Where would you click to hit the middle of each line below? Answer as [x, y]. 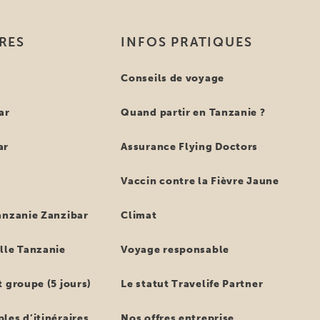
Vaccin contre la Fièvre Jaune [200, 181]
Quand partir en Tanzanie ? [193, 112]
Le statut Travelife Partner [192, 284]
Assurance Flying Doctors [190, 147]
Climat [139, 215]
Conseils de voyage [172, 78]
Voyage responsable [175, 250]
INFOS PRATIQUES [187, 42]
